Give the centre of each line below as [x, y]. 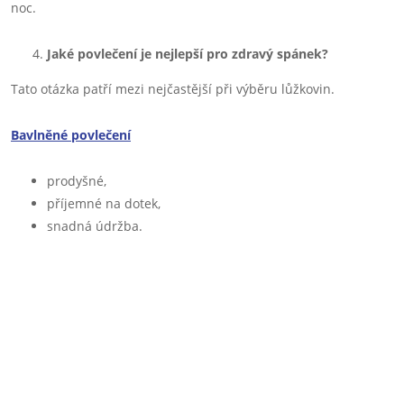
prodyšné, [77, 181]
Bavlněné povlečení [71, 135]
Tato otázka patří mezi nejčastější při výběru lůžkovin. [173, 89]
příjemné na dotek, [104, 203]
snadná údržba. [95, 226]
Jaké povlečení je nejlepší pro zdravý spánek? [188, 54]
